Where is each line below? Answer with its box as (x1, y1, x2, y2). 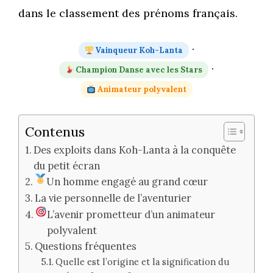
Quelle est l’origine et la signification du (55, 256, 230, 268)
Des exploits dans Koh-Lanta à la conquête (34, 144, 236, 157)
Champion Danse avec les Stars (74, 65, 203, 76)
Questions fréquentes (35, 240, 137, 253)
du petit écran (34, 160, 101, 172)
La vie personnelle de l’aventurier (35, 192, 192, 205)
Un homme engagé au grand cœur (46, 175, 208, 188)
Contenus (25, 123, 85, 141)
